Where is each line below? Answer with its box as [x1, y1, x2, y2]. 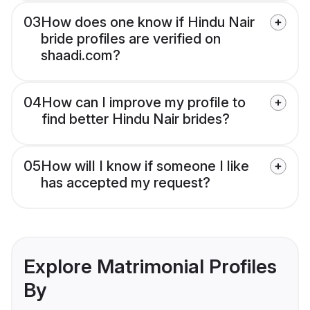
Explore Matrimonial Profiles [24, 255, 277, 279]
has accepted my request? [41, 174, 210, 192]
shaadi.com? [41, 47, 120, 64]
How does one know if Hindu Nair [41, 14, 255, 31]
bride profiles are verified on [41, 30, 221, 48]
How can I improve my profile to [42, 94, 246, 111]
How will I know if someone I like [41, 158, 249, 175]
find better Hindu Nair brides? [42, 111, 230, 128]
